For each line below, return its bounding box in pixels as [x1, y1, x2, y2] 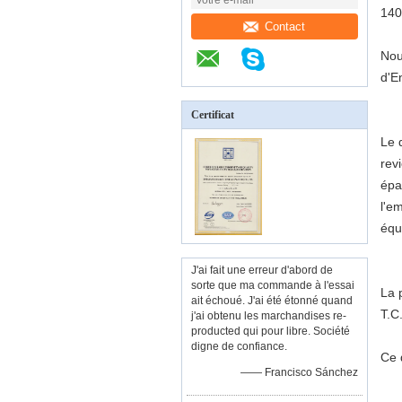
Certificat [191, 109, 234, 121]
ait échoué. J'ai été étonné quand [191, 294, 353, 307]
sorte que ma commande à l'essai [191, 279, 354, 292]
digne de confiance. [191, 340, 287, 353]
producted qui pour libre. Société [191, 325, 350, 337]
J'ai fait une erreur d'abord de [191, 264, 333, 276]
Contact [265, 19, 306, 33]
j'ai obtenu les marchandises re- [191, 310, 346, 322]
